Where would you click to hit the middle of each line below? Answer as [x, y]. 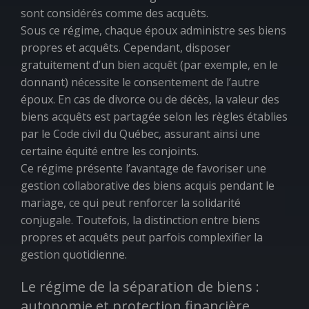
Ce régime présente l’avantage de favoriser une [143, 168]
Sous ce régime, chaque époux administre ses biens [153, 30]
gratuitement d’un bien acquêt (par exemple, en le [149, 65]
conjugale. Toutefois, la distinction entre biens [140, 220]
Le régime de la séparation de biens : [140, 287]
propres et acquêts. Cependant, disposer [126, 48]
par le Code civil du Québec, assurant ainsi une [140, 134]
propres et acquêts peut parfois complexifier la [142, 237]
